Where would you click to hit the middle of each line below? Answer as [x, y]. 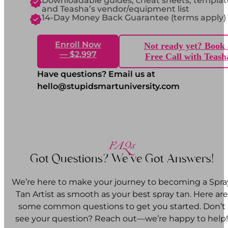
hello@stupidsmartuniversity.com [108, 87]
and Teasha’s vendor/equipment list [116, 9]
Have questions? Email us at [96, 74]
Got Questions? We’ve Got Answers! [122, 159]
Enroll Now [78, 45]
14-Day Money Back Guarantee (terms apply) [134, 18]
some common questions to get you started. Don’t [122, 207]
